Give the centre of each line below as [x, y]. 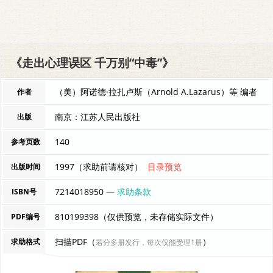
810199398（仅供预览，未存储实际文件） [137, 216]
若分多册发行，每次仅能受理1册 [149, 242]
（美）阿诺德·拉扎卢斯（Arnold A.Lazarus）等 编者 [156, 91]
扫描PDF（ [76, 241]
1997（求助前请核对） [101, 166]
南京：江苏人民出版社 [98, 116]
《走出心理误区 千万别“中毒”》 [92, 62]
